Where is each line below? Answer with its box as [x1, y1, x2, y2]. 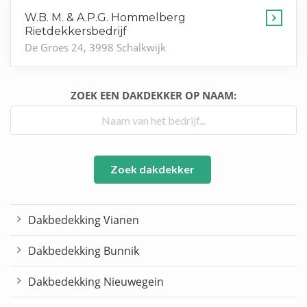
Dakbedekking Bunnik [28, 243, 139, 259]
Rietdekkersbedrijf [25, 24, 127, 38]
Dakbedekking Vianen [28, 212, 139, 228]
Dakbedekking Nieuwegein [28, 274, 164, 290]
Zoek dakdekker [110, 162, 195, 176]
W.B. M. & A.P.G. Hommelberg [25, 10, 186, 24]
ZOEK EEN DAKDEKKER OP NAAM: [71, 88, 236, 102]
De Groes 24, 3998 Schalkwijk [25, 40, 166, 54]
